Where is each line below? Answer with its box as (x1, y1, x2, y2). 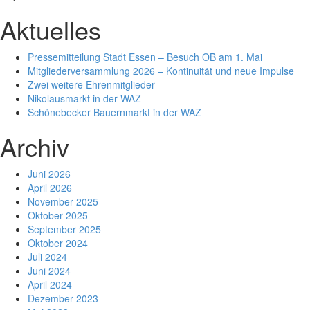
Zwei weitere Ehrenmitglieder (28, 77, 155, 91)
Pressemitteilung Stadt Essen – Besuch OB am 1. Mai (28, 50, 262, 64)
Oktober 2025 (28, 208, 88, 222)
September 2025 (28, 222, 101, 236)
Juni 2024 (28, 264, 71, 277)
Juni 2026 (28, 167, 71, 181)
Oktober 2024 (28, 236, 88, 250)
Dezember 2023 (28, 291, 98, 305)
